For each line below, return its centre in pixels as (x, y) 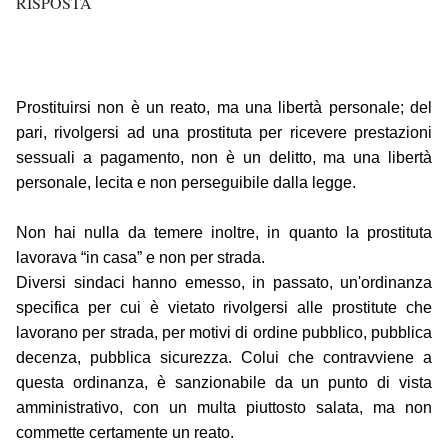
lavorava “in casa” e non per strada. (140, 258)
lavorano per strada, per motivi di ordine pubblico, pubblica (224, 333)
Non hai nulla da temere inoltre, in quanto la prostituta (224, 233)
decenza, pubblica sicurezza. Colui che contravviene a (224, 358)
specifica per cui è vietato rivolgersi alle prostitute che (224, 308)
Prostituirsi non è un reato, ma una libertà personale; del (224, 108)
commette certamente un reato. (125, 433)
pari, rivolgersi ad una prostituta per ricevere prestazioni (224, 133)
